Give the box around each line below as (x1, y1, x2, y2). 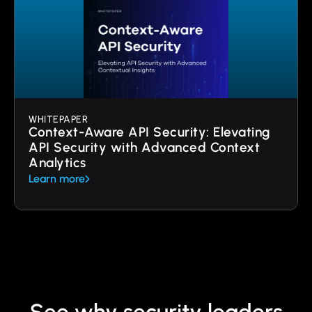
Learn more (29, 171, 85, 185)
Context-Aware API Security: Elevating (29, 123, 270, 140)
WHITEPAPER (29, 113, 88, 125)
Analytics (29, 154, 86, 171)
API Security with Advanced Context (29, 139, 260, 155)
